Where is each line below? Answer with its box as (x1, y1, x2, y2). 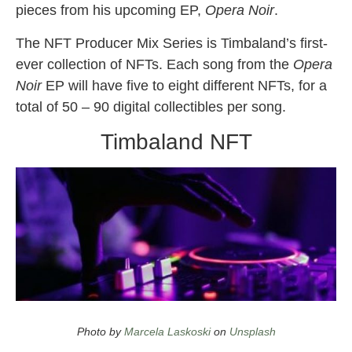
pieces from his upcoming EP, (16, 2, 205, 19)
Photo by (76, 326, 124, 339)
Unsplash (229, 326, 276, 339)
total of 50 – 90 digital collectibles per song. (16, 98, 286, 115)
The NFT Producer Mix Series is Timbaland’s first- (16, 35, 328, 51)
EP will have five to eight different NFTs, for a (42, 77, 327, 93)
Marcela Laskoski (123, 326, 211, 339)
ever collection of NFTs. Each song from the (16, 56, 293, 72)
